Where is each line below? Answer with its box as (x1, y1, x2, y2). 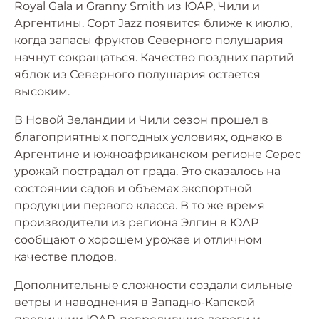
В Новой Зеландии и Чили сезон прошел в (14, 113, 268, 127)
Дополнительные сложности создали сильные (14, 278, 293, 293)
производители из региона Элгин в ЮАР (14, 216, 258, 230)
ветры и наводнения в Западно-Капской (14, 296, 255, 310)
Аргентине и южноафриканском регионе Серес (14, 147, 301, 162)
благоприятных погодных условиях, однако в (14, 130, 283, 145)
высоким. (14, 85, 70, 99)
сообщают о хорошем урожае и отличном (14, 233, 262, 247)
